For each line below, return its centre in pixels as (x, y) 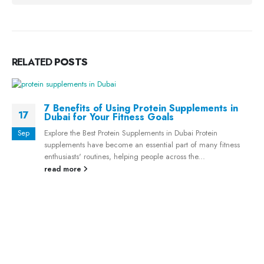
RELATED (32, 62)
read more (63, 169)
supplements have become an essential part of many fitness (142, 145)
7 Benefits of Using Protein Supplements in (141, 108)
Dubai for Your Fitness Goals (109, 117)
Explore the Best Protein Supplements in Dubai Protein (131, 133)
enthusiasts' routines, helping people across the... (125, 157)
